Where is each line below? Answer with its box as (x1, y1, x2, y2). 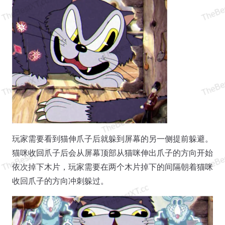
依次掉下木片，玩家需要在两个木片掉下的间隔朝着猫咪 (12, 162, 213, 172)
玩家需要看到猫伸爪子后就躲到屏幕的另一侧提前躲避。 (12, 134, 213, 144)
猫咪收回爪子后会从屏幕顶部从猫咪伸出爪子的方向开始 (12, 148, 213, 158)
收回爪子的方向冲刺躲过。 (12, 176, 108, 186)
